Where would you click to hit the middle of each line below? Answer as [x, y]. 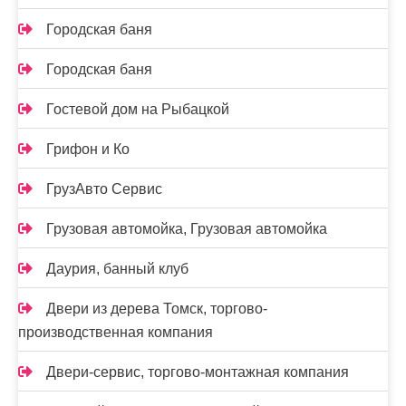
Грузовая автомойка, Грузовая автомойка [187, 229]
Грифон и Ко [88, 149]
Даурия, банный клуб [117, 269]
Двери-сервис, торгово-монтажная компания [198, 372]
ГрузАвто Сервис [104, 189]
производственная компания [116, 332]
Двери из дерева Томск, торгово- [157, 309]
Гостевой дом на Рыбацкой [138, 109]
